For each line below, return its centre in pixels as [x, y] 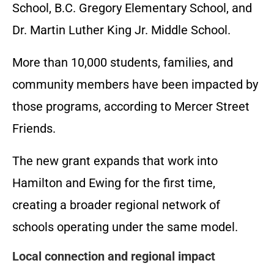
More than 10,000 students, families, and [123, 63]
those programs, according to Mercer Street [131, 107]
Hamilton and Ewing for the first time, [114, 183]
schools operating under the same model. [125, 227]
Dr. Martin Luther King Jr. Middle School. [121, 30]
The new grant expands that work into [115, 161]
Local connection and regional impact [114, 257]
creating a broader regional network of [116, 205]
